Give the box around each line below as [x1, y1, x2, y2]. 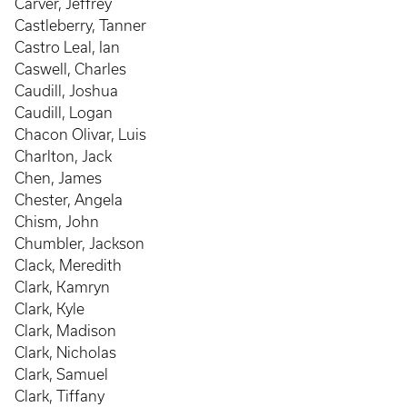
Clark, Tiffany [15, 388, 104, 404]
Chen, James [15, 170, 102, 186]
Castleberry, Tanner [15, 17, 146, 34]
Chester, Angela [15, 192, 123, 208]
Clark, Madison [15, 323, 116, 339]
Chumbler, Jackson [15, 235, 144, 252]
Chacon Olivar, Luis [15, 126, 146, 143]
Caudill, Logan [15, 104, 113, 121]
